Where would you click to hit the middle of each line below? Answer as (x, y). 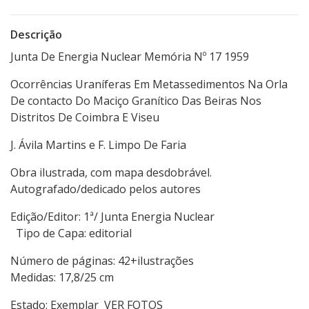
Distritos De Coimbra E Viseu (85, 118)
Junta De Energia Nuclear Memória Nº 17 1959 (130, 57)
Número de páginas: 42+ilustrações (145, 261)
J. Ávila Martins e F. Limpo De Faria (98, 145)
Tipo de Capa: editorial (71, 233)
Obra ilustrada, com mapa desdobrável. (111, 173)
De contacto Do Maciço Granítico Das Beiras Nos (136, 101)
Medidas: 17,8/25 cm (62, 278)
